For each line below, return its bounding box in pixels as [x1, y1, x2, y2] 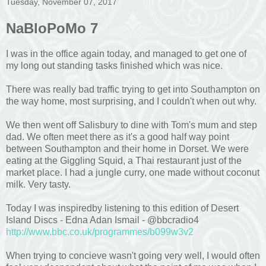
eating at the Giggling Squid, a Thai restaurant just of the [6, 156, 242, 166]
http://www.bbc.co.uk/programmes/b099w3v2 [6, 227, 194, 237]
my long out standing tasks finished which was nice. [6, 61, 223, 71]
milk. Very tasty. [6, 179, 71, 190]
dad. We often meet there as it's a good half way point [6, 132, 229, 142]
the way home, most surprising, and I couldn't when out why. [6, 96, 256, 107]
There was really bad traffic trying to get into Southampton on [6, 84, 260, 95]
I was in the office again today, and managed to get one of [6, 49, 246, 59]
